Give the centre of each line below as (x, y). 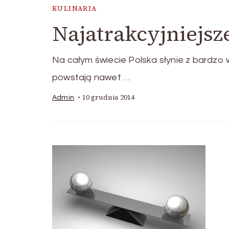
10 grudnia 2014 (108, 98)
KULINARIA (75, 9)
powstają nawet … (91, 78)
